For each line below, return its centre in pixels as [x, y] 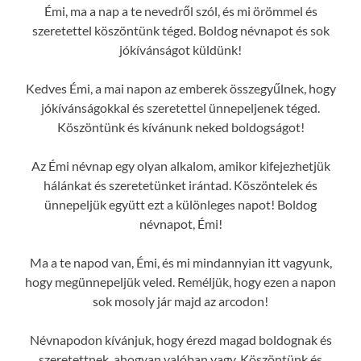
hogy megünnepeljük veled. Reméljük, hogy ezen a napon [180, 281]
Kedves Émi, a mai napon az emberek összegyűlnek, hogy [180, 88]
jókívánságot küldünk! [180, 49]
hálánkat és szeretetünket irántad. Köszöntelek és [180, 185]
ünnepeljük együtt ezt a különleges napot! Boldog [180, 204]
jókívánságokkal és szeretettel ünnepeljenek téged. [180, 107]
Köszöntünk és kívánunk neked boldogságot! [180, 127]
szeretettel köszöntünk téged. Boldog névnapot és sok [180, 30]
